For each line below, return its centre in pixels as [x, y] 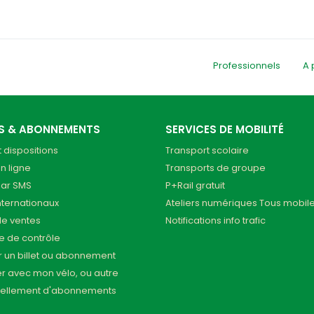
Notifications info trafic [216, 221]
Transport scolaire [207, 151]
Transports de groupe [216, 168]
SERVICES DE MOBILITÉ [225, 130]
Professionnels [247, 66]
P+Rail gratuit [195, 186]
